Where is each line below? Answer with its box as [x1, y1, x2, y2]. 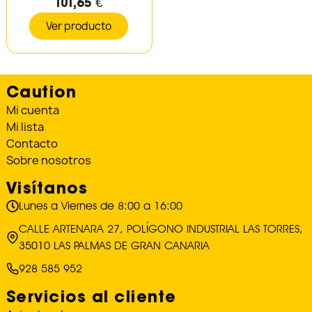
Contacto [6, 136, 58, 152]
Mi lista [6, 119, 44, 135]
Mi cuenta [6, 102, 59, 118]
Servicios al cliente [6, 286, 177, 307]
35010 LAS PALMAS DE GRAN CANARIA [18, 239, 210, 253]
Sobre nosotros [6, 153, 91, 169]
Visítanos [6, 177, 88, 198]
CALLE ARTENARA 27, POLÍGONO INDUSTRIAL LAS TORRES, [18, 222, 303, 236]
